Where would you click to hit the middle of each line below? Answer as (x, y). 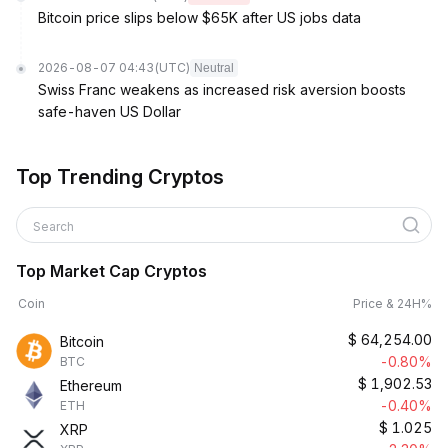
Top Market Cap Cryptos (111, 271)
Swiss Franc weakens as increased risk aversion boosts (222, 89)
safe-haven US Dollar (109, 111)
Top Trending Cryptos (120, 177)
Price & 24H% (392, 303)
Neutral (214, 68)
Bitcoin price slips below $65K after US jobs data (199, 17)
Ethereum (91, 385)
